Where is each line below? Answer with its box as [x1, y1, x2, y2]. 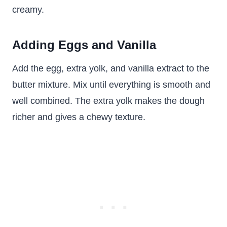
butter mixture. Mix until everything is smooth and [12, 80, 210, 90]
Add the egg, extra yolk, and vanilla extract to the [12, 63, 209, 73]
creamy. [12, 5, 44, 15]
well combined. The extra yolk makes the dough [12, 96, 205, 106]
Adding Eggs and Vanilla [12, 38, 156, 52]
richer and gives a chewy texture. [12, 112, 145, 122]
